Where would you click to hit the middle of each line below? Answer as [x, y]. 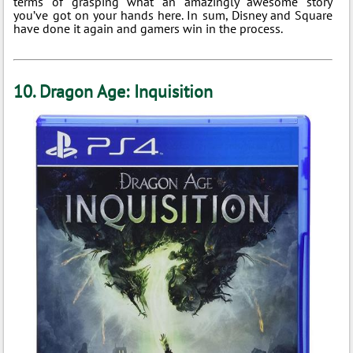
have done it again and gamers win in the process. [149, 28]
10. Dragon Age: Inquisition [113, 91]
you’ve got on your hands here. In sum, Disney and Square [173, 15]
